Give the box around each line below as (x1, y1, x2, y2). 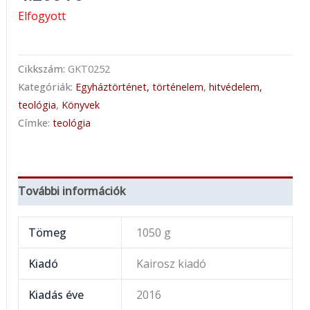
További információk (17, 183, 126, 199)
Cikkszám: (17, 62, 68, 76)
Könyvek (61, 98, 100, 112)
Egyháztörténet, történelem (75, 80, 203, 94)
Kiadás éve (28, 287, 84, 303)
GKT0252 (67, 62, 110, 76)
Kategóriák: (17, 80, 75, 94)
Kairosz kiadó (136, 256, 207, 272)
